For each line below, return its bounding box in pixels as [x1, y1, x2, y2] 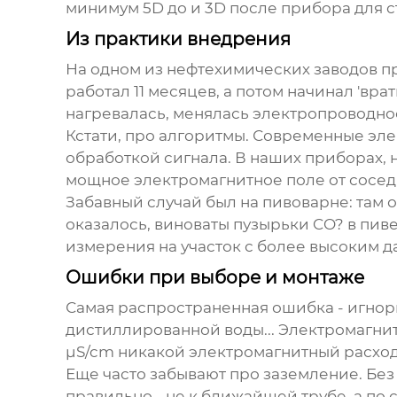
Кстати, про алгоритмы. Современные [65, 127, 368, 145]
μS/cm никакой [65, 343, 189, 362]
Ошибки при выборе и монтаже [65, 267, 364, 289]
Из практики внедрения [65, 28, 291, 51]
